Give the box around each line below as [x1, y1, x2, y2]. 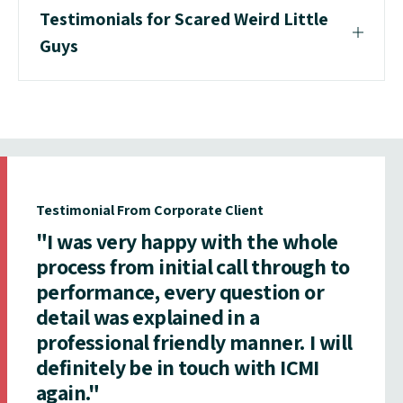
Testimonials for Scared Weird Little [40, 6, 328, 31]
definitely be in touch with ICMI [36, 352, 319, 381]
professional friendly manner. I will [36, 327, 353, 356]
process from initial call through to [36, 251, 350, 281]
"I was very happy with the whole [36, 226, 338, 255]
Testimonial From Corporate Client [36, 200, 264, 219]
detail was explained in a [36, 301, 259, 331]
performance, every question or [36, 276, 324, 306]
